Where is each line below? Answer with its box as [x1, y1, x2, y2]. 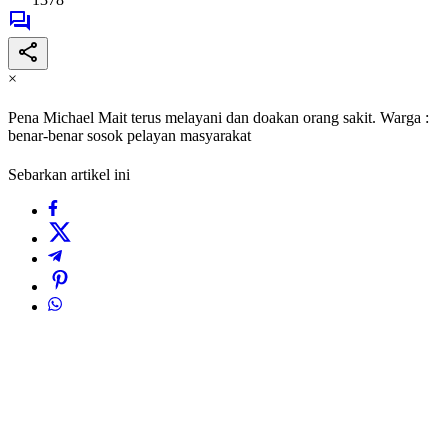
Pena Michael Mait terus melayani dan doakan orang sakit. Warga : [8, 109, 429, 127]
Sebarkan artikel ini [8, 166, 130, 184]
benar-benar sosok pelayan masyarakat [8, 127, 251, 145]
